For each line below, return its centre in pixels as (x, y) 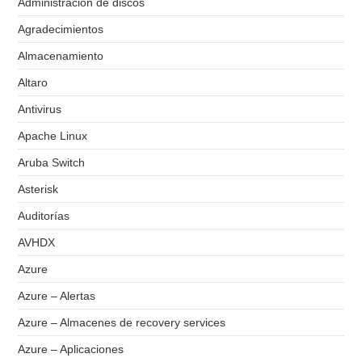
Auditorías (44, 216)
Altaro (33, 83)
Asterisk (38, 189)
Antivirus (40, 109)
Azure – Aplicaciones (71, 349)
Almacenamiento (61, 56)
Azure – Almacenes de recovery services (122, 323)
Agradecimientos (61, 29)
